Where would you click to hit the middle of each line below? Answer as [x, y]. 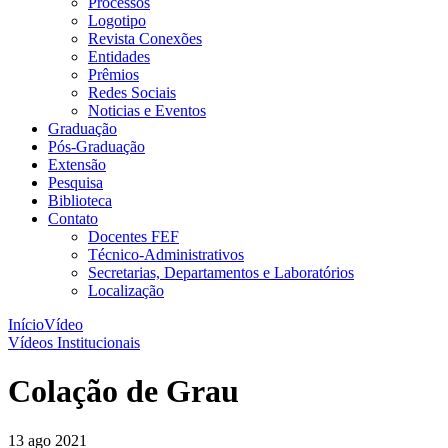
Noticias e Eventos [147, 110]
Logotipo [117, 20]
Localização [126, 290]
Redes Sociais [132, 92]
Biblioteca [80, 200]
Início [26, 324]
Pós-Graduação [96, 146]
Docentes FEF [133, 236]
